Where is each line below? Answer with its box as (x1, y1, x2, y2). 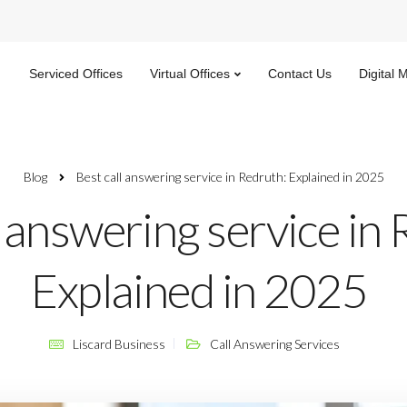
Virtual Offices (150, 66, 230, 81)
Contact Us (268, 66, 332, 81)
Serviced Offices (29, 66, 123, 81)
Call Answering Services (209, 336, 340, 352)
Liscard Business (72, 336, 165, 352)
